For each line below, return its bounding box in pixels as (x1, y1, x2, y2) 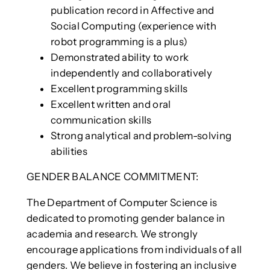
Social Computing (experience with (50, 19, 216, 32)
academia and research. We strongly (26, 228, 198, 240)
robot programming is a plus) (50, 35, 188, 48)
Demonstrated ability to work (50, 51, 189, 63)
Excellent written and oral (50, 98, 171, 110)
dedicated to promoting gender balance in (26, 212, 225, 225)
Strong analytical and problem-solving (50, 129, 232, 142)
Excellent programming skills (50, 82, 188, 95)
